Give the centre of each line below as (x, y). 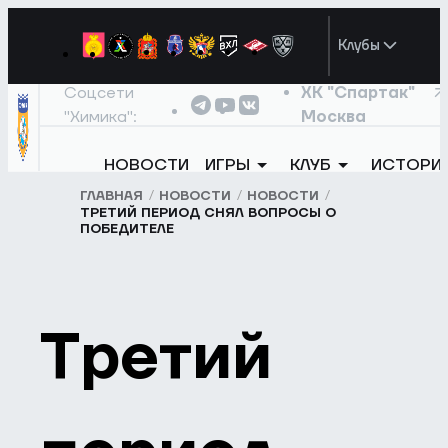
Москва (333, 116)
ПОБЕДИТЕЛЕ (127, 229)
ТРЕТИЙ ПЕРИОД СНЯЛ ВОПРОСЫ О (208, 213)
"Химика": (101, 116)
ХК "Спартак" (357, 92)
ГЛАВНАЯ (112, 195)
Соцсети (99, 92)
